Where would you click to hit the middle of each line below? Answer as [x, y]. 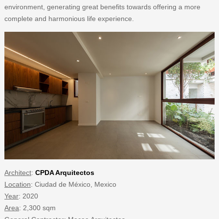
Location [17, 184]
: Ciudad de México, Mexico [73, 184]
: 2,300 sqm [37, 208]
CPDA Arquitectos [65, 172]
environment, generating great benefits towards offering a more [102, 7]
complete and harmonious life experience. [69, 19]
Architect [18, 172]
